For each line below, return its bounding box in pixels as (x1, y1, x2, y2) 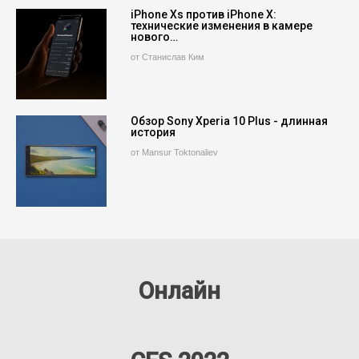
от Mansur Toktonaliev (131, 147, 219, 158)
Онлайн (139, 276, 220, 305)
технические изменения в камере (131, 19, 313, 33)
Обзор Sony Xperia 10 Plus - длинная (131, 115, 329, 128)
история (131, 126, 176, 139)
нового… (131, 30, 179, 44)
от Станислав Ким (131, 52, 205, 63)
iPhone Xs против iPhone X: (131, 8, 277, 22)
